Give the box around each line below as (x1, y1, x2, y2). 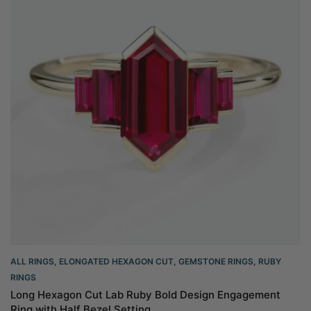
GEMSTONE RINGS (178, 256, 253, 267)
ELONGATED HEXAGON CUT (59, 256, 174, 267)
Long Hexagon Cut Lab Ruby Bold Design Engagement (10, 288, 280, 301)
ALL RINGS (10, 256, 54, 267)
